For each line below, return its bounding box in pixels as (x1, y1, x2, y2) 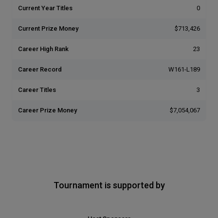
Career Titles (18, 86, 56, 93)
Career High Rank (18, 45, 69, 53)
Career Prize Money (18, 106, 77, 114)
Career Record (18, 65, 62, 73)
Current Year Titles (18, 4, 73, 12)
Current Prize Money (18, 24, 78, 32)
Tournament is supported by (53, 180, 165, 190)
